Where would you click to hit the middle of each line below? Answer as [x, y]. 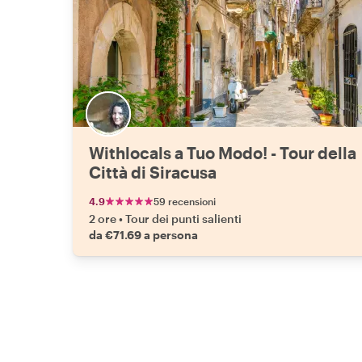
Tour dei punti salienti [183, 219]
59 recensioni [185, 201]
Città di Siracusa [153, 172]
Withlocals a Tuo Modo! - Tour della [223, 153]
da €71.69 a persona [143, 235]
